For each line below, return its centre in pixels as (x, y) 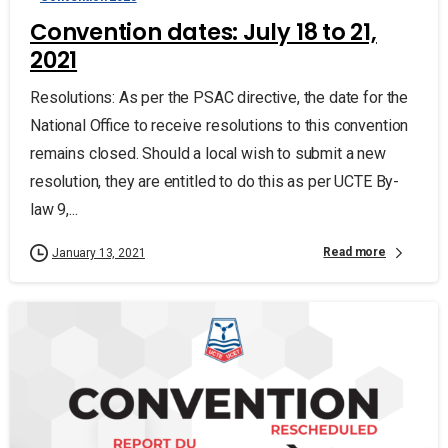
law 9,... (54, 209)
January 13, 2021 (99, 252)
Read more (354, 252)
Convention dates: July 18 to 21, (203, 31)
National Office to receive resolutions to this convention (219, 125)
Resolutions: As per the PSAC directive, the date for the (219, 97)
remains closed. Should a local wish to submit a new (208, 153)
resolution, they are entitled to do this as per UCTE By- (215, 181)
